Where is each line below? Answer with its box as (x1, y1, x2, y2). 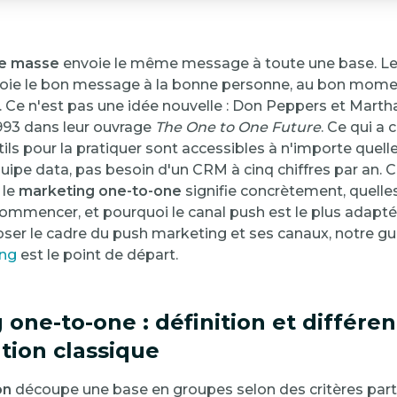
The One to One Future (155, 119, 321, 136)
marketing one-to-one (19, 183, 182, 199)
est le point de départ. (17, 246, 178, 263)
